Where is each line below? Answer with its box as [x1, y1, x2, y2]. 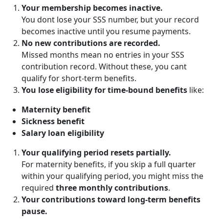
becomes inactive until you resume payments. [22, 25, 191, 37]
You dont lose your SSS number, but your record [22, 14, 199, 25]
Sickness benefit [22, 115, 85, 127]
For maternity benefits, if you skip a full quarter [22, 158, 196, 170]
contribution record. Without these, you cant [22, 61, 187, 72]
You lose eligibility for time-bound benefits [22, 84, 187, 95]
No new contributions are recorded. [22, 37, 160, 48]
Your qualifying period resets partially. [22, 147, 171, 158]
